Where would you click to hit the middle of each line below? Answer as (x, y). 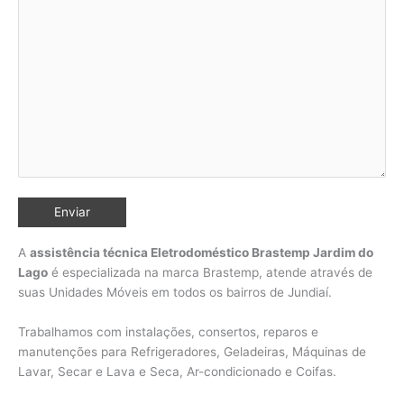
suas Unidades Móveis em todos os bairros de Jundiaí (173, 292)
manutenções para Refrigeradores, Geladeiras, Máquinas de (192, 351)
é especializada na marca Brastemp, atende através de (210, 272)
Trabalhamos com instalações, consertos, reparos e (168, 331)
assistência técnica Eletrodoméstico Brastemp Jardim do (202, 252)
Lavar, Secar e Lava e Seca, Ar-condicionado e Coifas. (177, 371)
